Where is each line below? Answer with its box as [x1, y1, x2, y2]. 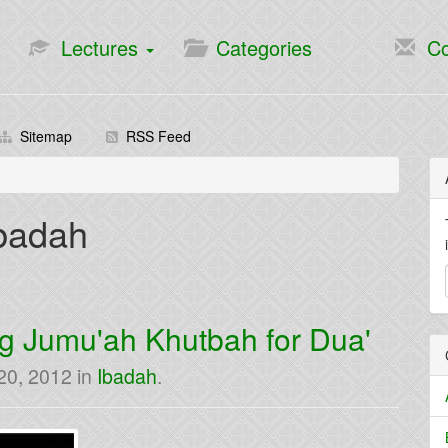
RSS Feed [118, 126, 191, 146]
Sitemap [12, 126, 72, 146]
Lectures [49, 33, 144, 62]
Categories [204, 33, 312, 62]
